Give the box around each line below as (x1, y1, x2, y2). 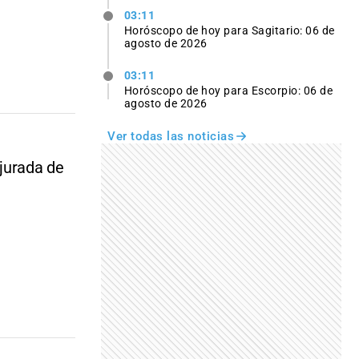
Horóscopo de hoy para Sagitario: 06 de (123, 23, 335, 37)
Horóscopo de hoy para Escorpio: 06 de (123, 84, 333, 98)
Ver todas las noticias (107, 129, 234, 144)
